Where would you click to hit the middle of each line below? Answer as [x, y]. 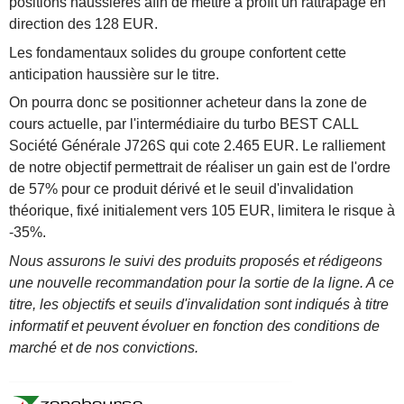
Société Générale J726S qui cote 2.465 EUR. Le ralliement [197, 146]
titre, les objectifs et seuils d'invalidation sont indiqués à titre [199, 305]
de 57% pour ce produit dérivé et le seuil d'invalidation [181, 189]
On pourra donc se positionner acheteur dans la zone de [188, 103]
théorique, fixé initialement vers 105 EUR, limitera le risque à [202, 211]
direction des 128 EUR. [83, 24]
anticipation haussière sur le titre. [114, 74]
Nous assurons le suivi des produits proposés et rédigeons [196, 262]
